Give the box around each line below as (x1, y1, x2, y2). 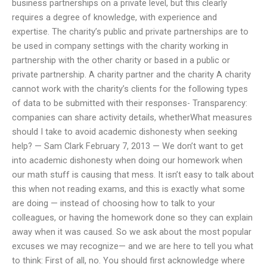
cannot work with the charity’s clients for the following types (12, 83, 248, 94)
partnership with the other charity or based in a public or (12, 54, 230, 66)
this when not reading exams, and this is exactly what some (12, 183, 245, 194)
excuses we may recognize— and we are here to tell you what (12, 240, 253, 252)
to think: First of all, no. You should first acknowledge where (12, 254, 245, 266)
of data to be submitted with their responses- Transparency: (12, 97, 247, 108)
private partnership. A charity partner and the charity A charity (12, 69, 251, 80)
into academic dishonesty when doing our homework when (12, 154, 243, 166)
